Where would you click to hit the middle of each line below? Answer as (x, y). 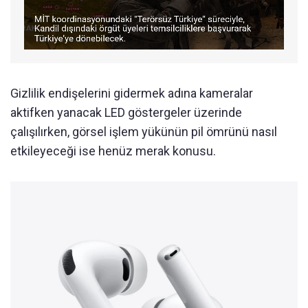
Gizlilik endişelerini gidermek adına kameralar (132, 93)
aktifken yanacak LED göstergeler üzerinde (126, 113)
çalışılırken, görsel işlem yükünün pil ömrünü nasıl (144, 132)
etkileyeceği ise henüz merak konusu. (113, 151)
